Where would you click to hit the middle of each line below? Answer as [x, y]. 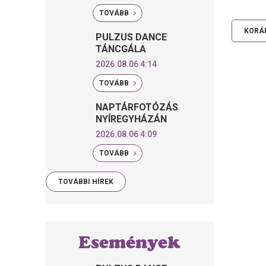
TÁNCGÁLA [121, 49]
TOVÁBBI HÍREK [86, 182]
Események [130, 242]
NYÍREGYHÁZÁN [132, 119]
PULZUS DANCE [132, 37]
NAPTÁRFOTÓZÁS [137, 107]
